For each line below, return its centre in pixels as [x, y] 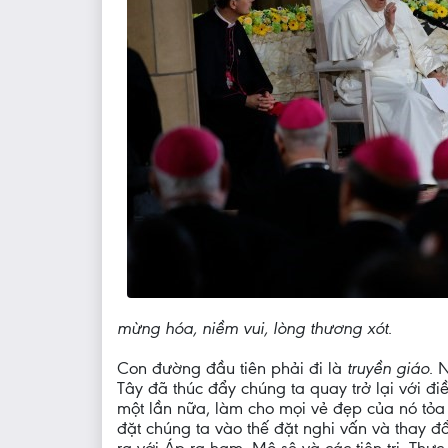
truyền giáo [388, 368]
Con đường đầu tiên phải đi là [232, 368]
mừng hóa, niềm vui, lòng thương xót [252, 328]
